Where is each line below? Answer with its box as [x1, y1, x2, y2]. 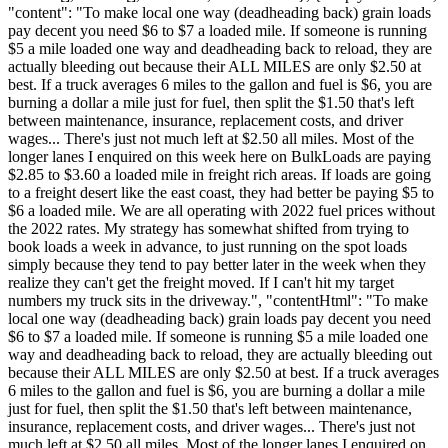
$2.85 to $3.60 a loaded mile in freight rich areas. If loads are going [8, 165, 431, 183]
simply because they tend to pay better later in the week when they [8, 255, 426, 273]
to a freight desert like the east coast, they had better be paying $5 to [8, 183, 434, 201]
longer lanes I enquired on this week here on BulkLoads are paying [8, 147, 431, 165]
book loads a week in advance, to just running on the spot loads [8, 237, 407, 255]
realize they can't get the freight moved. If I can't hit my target [8, 273, 394, 291]
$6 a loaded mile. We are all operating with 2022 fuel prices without [8, 201, 435, 219]
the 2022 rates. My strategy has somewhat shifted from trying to [8, 219, 409, 237]
